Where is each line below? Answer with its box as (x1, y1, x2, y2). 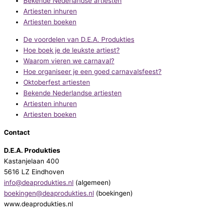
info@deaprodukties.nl (4, 179, 73, 187)
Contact (4, 128, 30, 136)
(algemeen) (73, 179, 111, 187)
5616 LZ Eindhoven (4, 168, 64, 176)
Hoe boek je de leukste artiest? (23, 46, 120, 54)
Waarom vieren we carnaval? (23, 56, 114, 65)
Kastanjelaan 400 (4, 157, 59, 165)
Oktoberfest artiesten (23, 78, 90, 86)
